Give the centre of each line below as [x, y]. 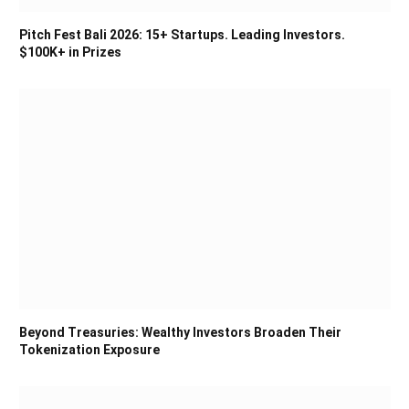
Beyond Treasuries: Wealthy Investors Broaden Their [180, 333]
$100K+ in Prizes [70, 52]
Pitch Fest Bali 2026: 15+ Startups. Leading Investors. [182, 35]
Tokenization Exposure [89, 350]
